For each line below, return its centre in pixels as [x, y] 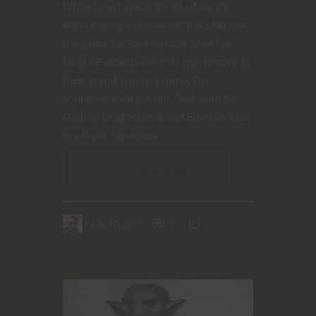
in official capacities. [111, 134]
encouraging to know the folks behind [154, 24]
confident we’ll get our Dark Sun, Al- [150, 98]
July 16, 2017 [116, 224]
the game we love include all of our [148, 43]
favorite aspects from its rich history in [156, 61]
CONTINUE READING [146, 170]
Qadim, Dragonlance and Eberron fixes [157, 116]
